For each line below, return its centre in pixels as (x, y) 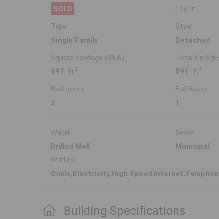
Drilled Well (70, 146)
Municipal (193, 146)
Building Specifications (124, 211)
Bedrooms (68, 89)
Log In (186, 9)
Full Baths (192, 89)
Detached (193, 40)
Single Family (75, 40)
